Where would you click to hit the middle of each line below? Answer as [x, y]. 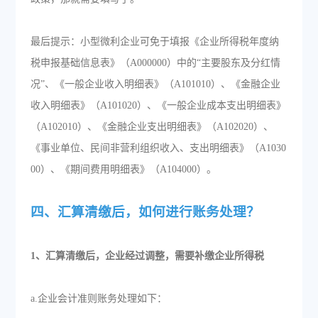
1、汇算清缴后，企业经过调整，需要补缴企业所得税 [147, 256]
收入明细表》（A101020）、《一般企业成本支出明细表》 [158, 105]
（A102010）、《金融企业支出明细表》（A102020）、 [152, 127]
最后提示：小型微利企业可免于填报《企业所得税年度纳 [154, 42]
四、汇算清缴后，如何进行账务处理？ [145, 212]
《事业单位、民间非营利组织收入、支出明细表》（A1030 [158, 148]
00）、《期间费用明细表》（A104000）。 [123, 169]
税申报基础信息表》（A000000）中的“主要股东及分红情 [155, 63]
